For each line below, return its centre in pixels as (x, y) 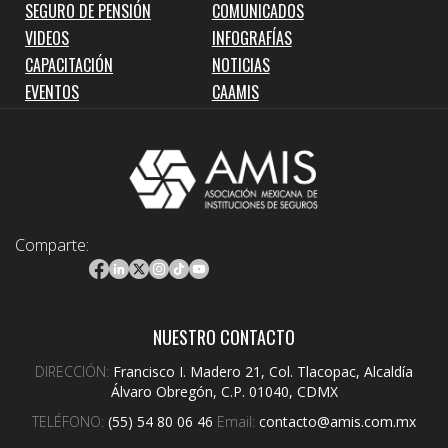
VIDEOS (47, 38)
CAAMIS (235, 92)
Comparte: (52, 245)
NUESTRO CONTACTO (224, 337)
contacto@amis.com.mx (337, 422)
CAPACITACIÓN (69, 65)
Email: (238, 422)
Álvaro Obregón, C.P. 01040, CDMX (224, 392)
